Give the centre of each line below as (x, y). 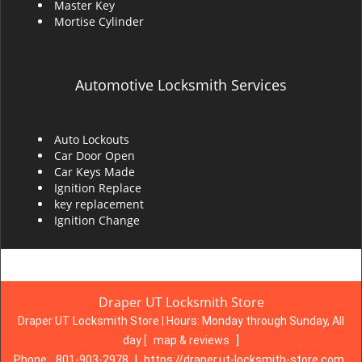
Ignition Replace (98, 188)
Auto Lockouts (92, 139)
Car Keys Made (95, 172)
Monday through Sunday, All (273, 321)
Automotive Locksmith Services (181, 85)
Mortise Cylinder (99, 21)
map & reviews (193, 340)
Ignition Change (97, 220)
